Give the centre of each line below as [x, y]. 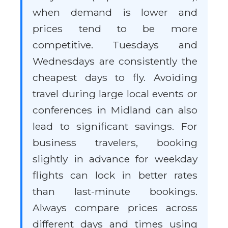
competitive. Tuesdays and [115, 45]
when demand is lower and [115, 12]
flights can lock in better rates [115, 175]
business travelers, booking [115, 142]
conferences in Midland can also [115, 110]
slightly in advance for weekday [115, 159]
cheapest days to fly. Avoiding [115, 77]
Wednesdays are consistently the [115, 61]
